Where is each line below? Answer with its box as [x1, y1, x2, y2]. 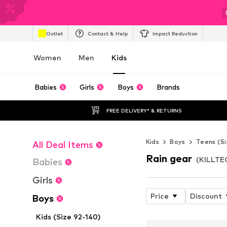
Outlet [46, 30, 63, 36]
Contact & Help [88, 30, 128, 36]
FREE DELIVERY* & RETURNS [106, 107, 182, 113]
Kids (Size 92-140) [36, 212, 101, 221]
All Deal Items [32, 139, 93, 150]
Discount [190, 191, 222, 200]
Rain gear [145, 152, 192, 165]
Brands [157, 83, 180, 91]
